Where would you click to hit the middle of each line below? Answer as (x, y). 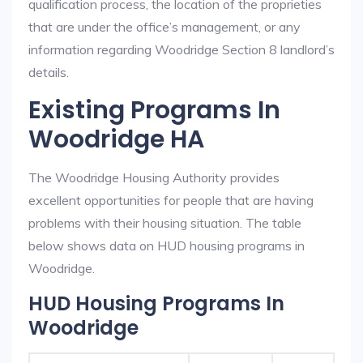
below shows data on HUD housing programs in (167, 246)
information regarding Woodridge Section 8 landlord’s (181, 49)
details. (49, 72)
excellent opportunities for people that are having (171, 200)
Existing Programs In (154, 110)
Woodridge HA (116, 139)
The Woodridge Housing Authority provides (154, 177)
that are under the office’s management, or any (164, 27)
